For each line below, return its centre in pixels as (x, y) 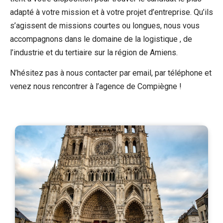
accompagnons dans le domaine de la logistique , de (101, 39)
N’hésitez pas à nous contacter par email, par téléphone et (111, 73)
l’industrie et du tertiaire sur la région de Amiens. (94, 52)
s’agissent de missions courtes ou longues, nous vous (105, 25)
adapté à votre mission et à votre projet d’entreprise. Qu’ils (111, 12)
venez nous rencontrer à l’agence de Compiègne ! (96, 87)
